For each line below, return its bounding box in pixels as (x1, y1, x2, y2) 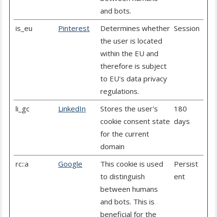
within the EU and (100, 48, 158, 59)
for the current (100, 129, 149, 139)
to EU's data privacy (100, 74, 167, 84)
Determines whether (100, 23, 170, 33)
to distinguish (100, 171, 145, 182)
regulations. (100, 86, 139, 96)
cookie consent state (100, 116, 170, 126)
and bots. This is (100, 197, 155, 207)
